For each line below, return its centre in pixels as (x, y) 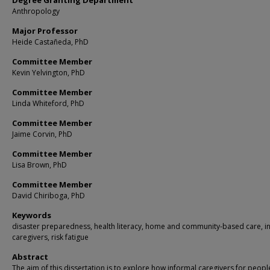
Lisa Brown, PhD (39, 165)
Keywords (32, 215)
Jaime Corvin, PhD (42, 134)
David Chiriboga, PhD (49, 196)
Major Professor (45, 31)
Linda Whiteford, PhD (48, 103)
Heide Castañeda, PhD (50, 42)
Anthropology (36, 11)
